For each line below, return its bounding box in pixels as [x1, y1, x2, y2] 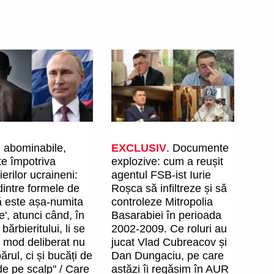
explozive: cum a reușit [111, 155, 224, 168]
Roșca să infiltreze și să [111, 182, 228, 195]
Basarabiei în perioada [111, 209, 222, 222]
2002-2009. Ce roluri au [111, 223, 228, 235]
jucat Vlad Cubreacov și [111, 236, 228, 249]
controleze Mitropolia [111, 196, 213, 209]
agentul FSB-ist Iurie [111, 169, 212, 182]
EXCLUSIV [111, 142, 167, 155]
